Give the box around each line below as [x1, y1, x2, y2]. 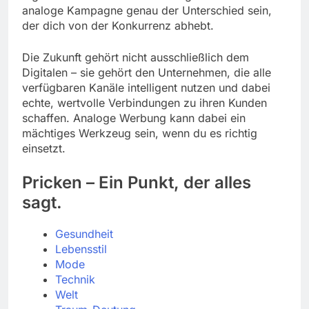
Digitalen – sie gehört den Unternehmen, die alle [22, 66, 271, 80]
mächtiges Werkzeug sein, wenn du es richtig [22, 126, 257, 141]
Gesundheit [55, 227, 113, 241]
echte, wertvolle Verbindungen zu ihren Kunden [22, 96, 267, 110]
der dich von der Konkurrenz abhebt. [22, 19, 214, 33]
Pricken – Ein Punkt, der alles [22, 172, 251, 193]
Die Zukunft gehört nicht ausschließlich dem [22, 50, 249, 65]
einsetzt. [22, 141, 66, 156]
